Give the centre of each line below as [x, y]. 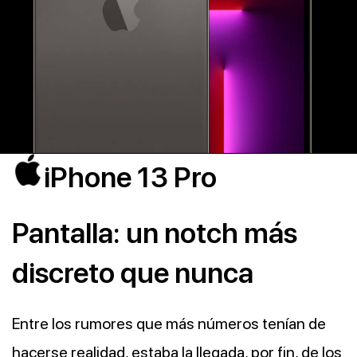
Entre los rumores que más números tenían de [169, 323]
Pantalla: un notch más [155, 233]
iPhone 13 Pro [130, 177]
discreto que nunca [133, 273]
